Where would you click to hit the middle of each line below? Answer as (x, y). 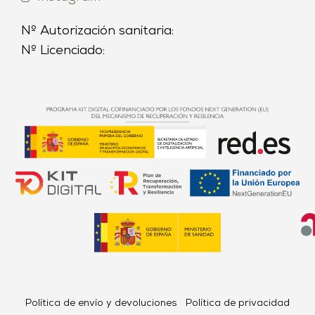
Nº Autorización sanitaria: (97, 32)
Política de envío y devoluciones (101, 303)
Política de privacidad (238, 303)
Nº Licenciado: (63, 51)
